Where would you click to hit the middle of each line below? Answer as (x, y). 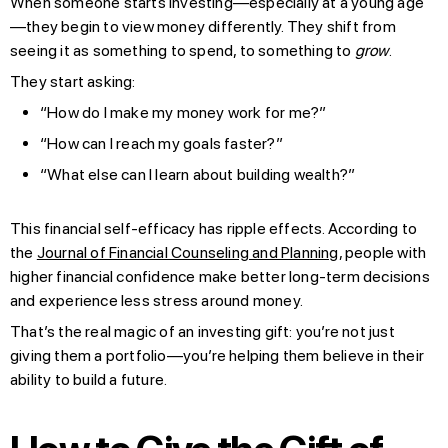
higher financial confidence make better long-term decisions (220, 276)
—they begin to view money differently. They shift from (203, 26)
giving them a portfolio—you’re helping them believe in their (217, 355)
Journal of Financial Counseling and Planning (187, 252)
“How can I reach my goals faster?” (161, 143)
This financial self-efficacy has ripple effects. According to (214, 228)
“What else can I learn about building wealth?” (198, 174)
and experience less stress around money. (156, 300)
